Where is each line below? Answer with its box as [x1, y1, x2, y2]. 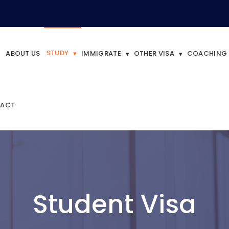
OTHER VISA [133, 49, 174, 58]
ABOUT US [6, 49, 40, 58]
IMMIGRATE [81, 49, 121, 58]
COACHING [187, 49, 227, 58]
